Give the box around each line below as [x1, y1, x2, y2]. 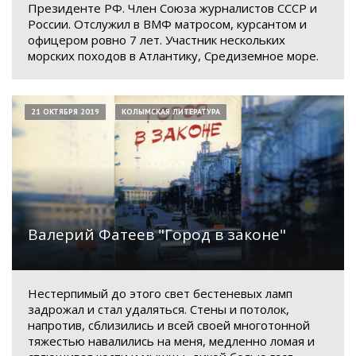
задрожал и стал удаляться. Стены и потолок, [28, 300, 289, 317]
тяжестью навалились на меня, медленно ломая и [28, 332, 315, 349]
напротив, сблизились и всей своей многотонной [28, 316, 310, 333]
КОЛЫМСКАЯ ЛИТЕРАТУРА [122, 106, 220, 118]
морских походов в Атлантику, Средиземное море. [28, 48, 319, 64]
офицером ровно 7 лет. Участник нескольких [28, 32, 285, 48]
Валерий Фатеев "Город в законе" [28, 223, 286, 245]
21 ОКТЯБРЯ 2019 [31, 106, 99, 118]
